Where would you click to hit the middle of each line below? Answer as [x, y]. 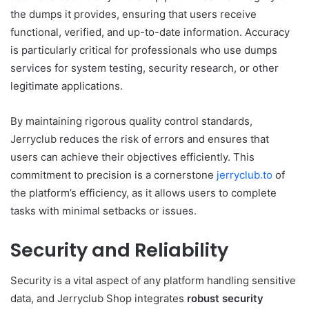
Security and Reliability [119, 250]
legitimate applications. [67, 86]
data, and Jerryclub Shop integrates [99, 299]
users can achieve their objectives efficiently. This [132, 157]
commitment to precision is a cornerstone [113, 175]
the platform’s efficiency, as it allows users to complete [143, 192]
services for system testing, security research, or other [144, 68]
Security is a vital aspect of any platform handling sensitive [153, 281]
